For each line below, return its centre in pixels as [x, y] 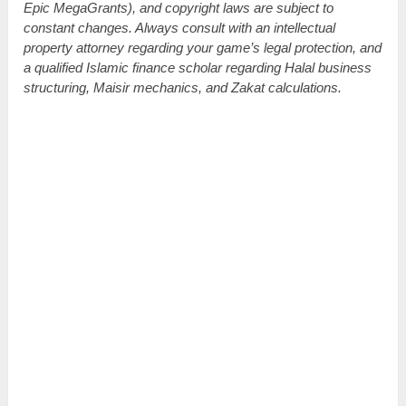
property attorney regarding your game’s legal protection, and [203, 47]
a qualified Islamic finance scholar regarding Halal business [198, 67]
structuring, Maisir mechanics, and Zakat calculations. [183, 87]
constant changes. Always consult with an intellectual [180, 27]
